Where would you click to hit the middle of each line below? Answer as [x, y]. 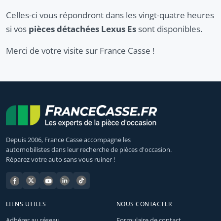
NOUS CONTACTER [144, 204]
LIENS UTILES [26, 204]
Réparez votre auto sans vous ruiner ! [60, 160]
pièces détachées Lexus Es [82, 29]
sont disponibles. [169, 29]
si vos [17, 29]
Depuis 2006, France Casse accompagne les [68, 140]
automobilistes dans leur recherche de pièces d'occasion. [89, 150]
